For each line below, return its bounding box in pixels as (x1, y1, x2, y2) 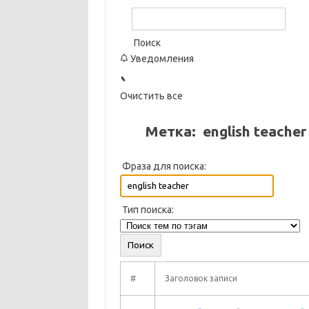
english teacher (203, 123, 306, 139)
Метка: (138, 123, 203, 139)
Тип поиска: (119, 204, 174, 215)
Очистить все (119, 90, 183, 101)
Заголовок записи (164, 274, 237, 283)
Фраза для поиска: (119, 161, 206, 172)
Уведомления (128, 53, 194, 64)
